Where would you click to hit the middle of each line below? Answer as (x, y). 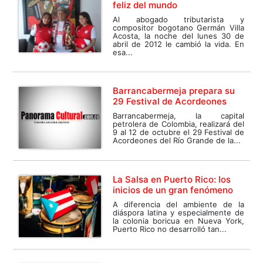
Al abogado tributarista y (178, 20)
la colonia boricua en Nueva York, (178, 221)
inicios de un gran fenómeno (173, 190)
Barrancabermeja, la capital (178, 116)
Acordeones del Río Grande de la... (177, 141)
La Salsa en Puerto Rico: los (172, 180)
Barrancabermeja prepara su (174, 91)
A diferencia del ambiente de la (178, 205)
